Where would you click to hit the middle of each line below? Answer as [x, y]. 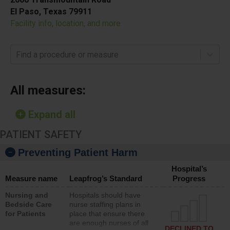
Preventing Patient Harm [78, 152]
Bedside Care [28, 204]
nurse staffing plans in [105, 204]
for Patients [25, 214]
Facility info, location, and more [65, 23]
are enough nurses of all [109, 223]
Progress [189, 178]
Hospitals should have [105, 195]
